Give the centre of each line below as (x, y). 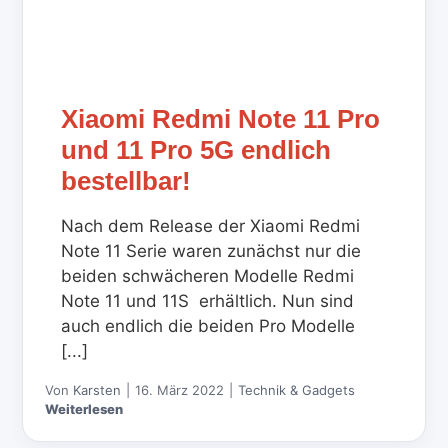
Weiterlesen (84, 408)
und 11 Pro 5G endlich (196, 149)
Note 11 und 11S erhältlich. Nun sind (208, 300)
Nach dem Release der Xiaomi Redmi (211, 225)
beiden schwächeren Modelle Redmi (208, 275)
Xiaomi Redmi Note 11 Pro (221, 118)
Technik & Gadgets (297, 389)
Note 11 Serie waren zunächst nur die (211, 250)
